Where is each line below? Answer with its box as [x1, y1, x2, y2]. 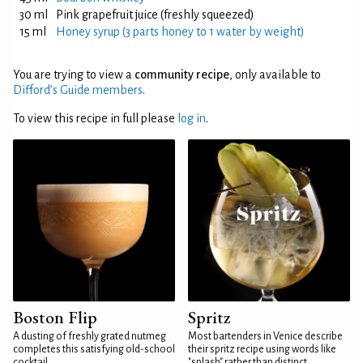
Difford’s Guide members [13, 83, 143, 96]
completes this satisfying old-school [13, 344, 175, 355]
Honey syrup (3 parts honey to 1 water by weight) [56, 25, 305, 38]
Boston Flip [13, 306, 97, 328]
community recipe [135, 68, 229, 81]
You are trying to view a [13, 68, 135, 81]
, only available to [229, 68, 321, 81]
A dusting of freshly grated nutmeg [13, 331, 166, 342]
